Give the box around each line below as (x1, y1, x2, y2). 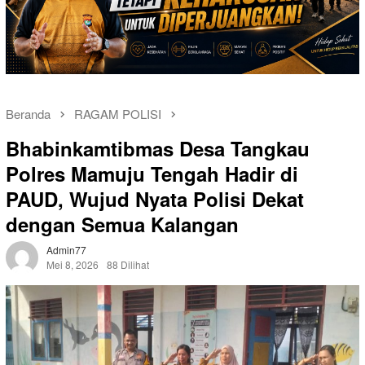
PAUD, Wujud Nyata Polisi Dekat (6, 185, 304, 213)
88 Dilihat (107, 257, 149, 272)
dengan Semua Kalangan (6, 210, 239, 239)
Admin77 (46, 243, 86, 257)
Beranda (6, 105, 51, 123)
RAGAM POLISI (74, 105, 161, 123)
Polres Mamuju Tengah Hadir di (6, 160, 298, 188)
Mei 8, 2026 (46, 257, 99, 272)
